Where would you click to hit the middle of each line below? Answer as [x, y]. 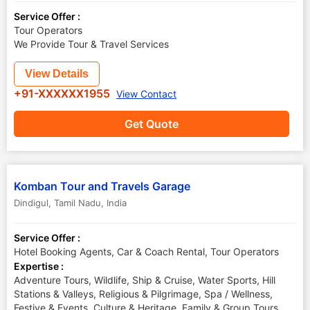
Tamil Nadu [77, 203]
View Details [57, 74]
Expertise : [39, 266]
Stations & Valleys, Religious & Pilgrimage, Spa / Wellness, [143, 294]
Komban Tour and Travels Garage [102, 186]
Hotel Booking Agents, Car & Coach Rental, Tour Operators [146, 252]
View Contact [146, 94]
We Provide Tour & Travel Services [91, 44]
